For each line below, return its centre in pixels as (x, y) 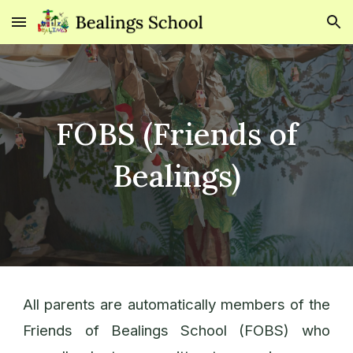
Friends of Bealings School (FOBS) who (176, 331)
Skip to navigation (291, 29)
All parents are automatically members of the (176, 305)
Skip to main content (69, 29)
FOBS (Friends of (176, 134)
